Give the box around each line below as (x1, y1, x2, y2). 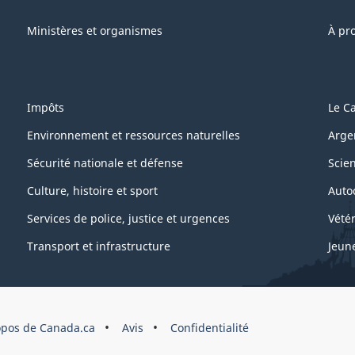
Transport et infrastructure (27, 239, 170, 254)
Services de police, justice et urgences (27, 211, 230, 227)
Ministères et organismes (27, 22, 162, 38)
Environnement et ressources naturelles (27, 128, 240, 143)
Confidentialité (170, 319, 249, 335)
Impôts (27, 100, 64, 116)
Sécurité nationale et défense (27, 155, 183, 171)
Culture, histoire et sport (27, 183, 158, 199)
